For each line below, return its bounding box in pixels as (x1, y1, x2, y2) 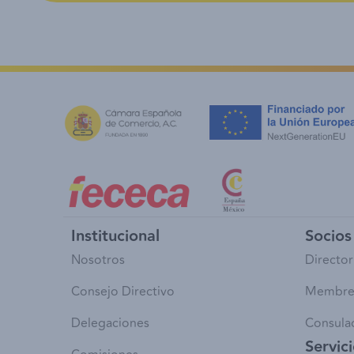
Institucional (71, 224, 160, 250)
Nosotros (71, 250, 125, 270)
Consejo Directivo (71, 282, 175, 302)
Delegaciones (71, 314, 149, 333)
